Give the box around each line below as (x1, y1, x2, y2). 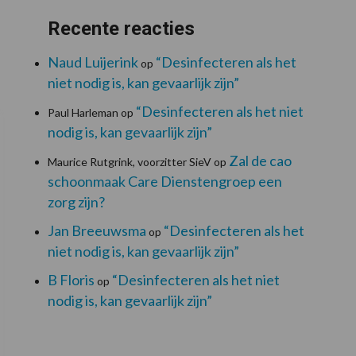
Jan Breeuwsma (47, 221, 146, 239)
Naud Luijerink (47, 52, 138, 71)
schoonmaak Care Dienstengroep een (47, 172, 282, 190)
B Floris (47, 270, 95, 288)
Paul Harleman (47, 105, 118, 119)
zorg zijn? (47, 192, 105, 211)
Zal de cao (228, 151, 292, 169)
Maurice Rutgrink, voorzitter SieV (47, 154, 211, 168)
